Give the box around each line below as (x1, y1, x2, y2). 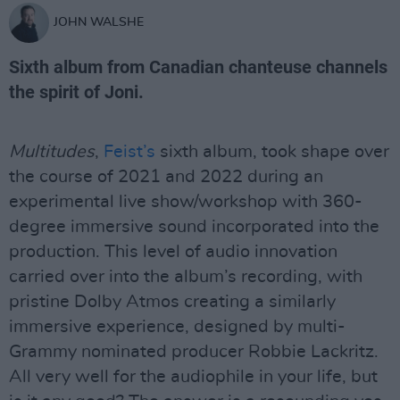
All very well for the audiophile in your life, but (9, 368, 378, 386)
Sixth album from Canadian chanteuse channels (9, 56, 387, 78)
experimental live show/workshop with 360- (9, 193, 362, 211)
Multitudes (9, 143, 95, 161)
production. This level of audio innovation (9, 243, 337, 261)
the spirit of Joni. (9, 81, 144, 103)
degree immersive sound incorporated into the (9, 218, 379, 236)
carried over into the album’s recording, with (9, 268, 362, 286)
